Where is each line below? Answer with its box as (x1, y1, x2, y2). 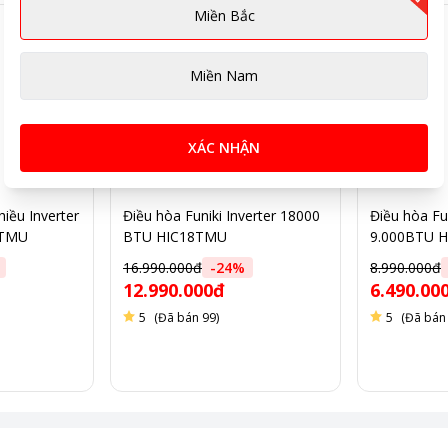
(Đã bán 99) (154, 309, 219, 326)
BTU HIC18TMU (123, 227, 227, 246)
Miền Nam (190, 66, 258, 85)
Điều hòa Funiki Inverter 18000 (123, 206, 320, 225)
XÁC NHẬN (188, 138, 260, 157)
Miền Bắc (193, 6, 255, 25)
